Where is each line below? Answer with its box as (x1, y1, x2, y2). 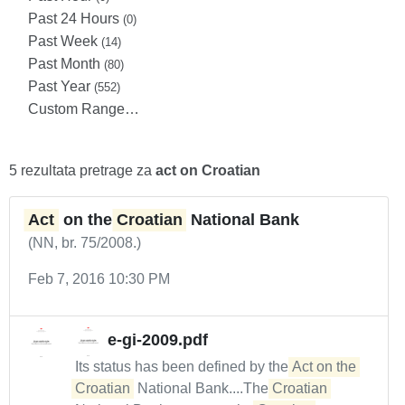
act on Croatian (155, 163, 260, 178)
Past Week (28, 33, 101, 49)
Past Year (28, 79, 94, 94)
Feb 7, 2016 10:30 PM (28, 271, 170, 287)
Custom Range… (28, 101, 139, 117)
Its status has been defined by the (75, 359, 292, 374)
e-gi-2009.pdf (108, 331, 208, 350)
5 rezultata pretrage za (9, 163, 155, 178)
